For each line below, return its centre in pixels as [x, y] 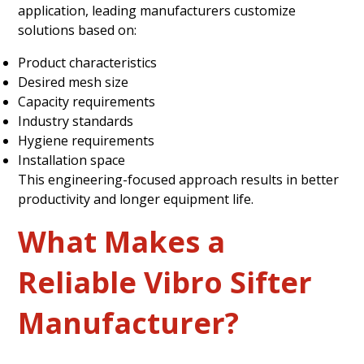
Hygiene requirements [87, 140]
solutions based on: [78, 30]
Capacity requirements [87, 101]
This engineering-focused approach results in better [179, 179]
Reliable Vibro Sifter [165, 282]
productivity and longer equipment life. [136, 199]
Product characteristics [88, 62]
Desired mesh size [74, 82]
